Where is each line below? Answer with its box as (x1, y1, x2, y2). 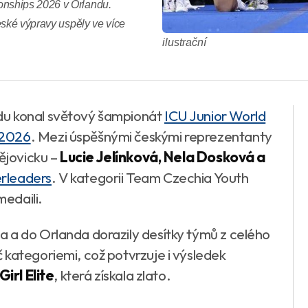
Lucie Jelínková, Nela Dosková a (60, 148, 265, 166)
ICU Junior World (164, 107, 266, 124)
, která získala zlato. (54, 266, 171, 284)
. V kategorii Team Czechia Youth (51, 168, 249, 186)
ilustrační (162, 36, 206, 49)
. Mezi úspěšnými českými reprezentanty (30, 127, 272, 145)
